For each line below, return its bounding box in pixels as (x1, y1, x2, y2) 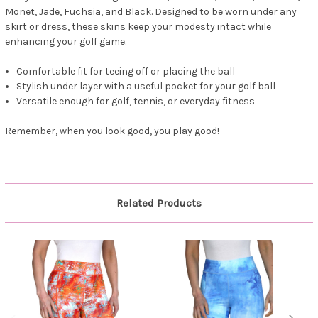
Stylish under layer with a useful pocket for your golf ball (16, 80, 276, 93)
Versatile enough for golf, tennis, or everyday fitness (16, 95, 256, 108)
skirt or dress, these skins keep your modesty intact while (5, 21, 271, 33)
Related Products (116, 197, 202, 210)
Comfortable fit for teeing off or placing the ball (16, 65, 236, 78)
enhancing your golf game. (5, 35, 126, 48)
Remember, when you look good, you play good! (5, 125, 219, 138)
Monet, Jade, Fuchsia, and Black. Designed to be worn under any (5, 6, 297, 18)
